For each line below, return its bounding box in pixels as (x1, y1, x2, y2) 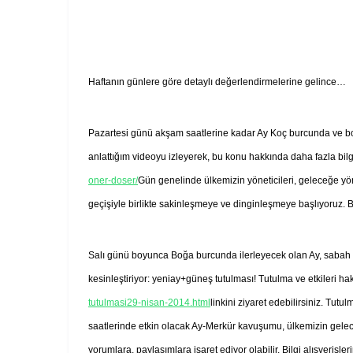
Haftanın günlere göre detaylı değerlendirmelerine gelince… (88, 76, 346, 87)
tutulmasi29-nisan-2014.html (88, 296, 210, 308)
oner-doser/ (88, 174, 138, 186)
